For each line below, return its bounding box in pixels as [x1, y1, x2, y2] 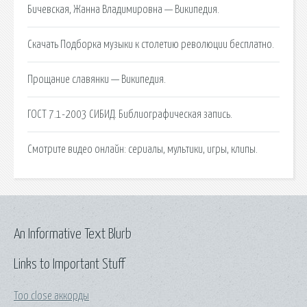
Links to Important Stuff [14, 257, 125, 271]
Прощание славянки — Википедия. [27, 73, 166, 85]
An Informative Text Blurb [14, 227, 132, 241]
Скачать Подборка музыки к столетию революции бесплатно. [27, 38, 274, 50]
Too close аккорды [14, 290, 89, 302]
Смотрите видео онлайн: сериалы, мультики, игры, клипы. [27, 143, 258, 155]
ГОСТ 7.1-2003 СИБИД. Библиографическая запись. [27, 108, 232, 120]
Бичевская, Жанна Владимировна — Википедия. [27, 3, 219, 15]
